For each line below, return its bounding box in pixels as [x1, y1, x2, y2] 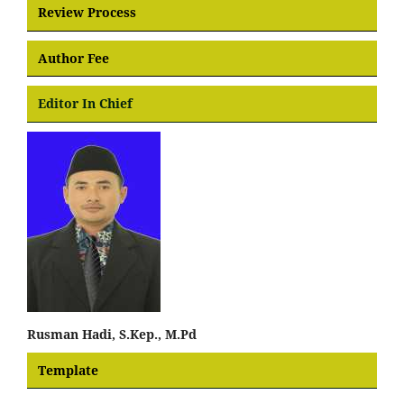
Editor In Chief [38, 95, 133, 113]
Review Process [38, 4, 136, 21]
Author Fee [38, 49, 109, 67]
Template [38, 361, 98, 379]
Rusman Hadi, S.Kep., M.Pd [27, 325, 197, 343]
